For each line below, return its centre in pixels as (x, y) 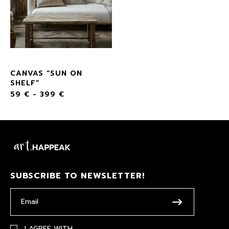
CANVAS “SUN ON (46, 74)
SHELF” (25, 83)
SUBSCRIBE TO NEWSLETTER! (77, 176)
